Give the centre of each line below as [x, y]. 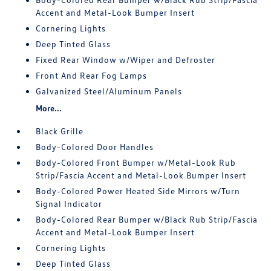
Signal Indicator [69, 204]
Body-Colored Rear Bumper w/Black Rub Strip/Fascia [147, 220]
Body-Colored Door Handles [95, 147]
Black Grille [60, 131]
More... [49, 108]
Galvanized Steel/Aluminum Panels [109, 91]
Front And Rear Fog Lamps [92, 76]
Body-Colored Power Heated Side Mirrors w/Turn [138, 191]
